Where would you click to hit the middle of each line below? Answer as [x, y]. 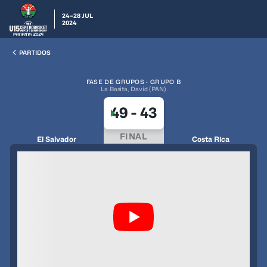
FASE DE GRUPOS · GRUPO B [133, 82]
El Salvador [56, 139]
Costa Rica [210, 139]
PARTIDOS [35, 52]
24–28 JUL [77, 15]
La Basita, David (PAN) [133, 89]
